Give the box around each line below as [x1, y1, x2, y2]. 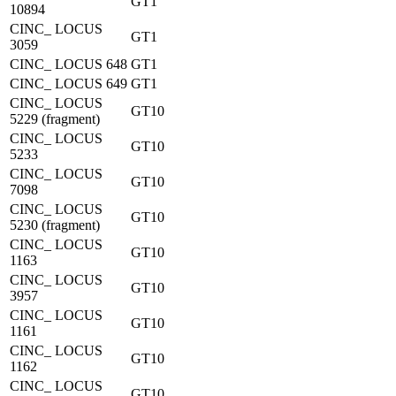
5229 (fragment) [10, 111, 100, 126]
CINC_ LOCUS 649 [10, 76, 127, 91]
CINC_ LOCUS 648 [10, 57, 127, 72]
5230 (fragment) [10, 217, 100, 232]
